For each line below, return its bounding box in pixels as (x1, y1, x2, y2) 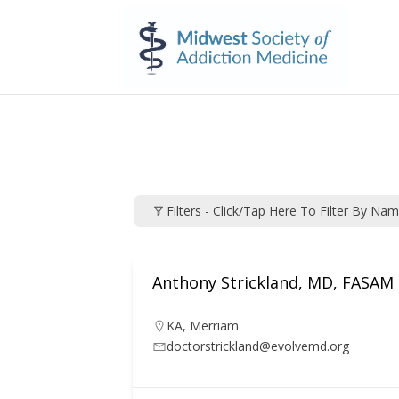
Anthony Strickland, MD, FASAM (152, 271, 395, 293)
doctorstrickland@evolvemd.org (167, 337, 350, 354)
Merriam (190, 316, 240, 334)
